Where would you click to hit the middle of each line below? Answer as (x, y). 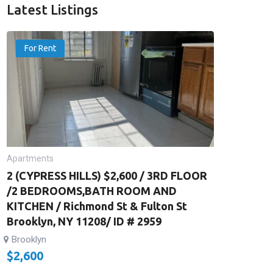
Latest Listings (52, 9)
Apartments (30, 158)
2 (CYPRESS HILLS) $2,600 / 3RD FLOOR (107, 175)
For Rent (40, 48)
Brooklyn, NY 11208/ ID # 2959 (84, 221)
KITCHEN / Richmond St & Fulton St (97, 206)
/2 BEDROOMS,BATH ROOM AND (91, 191)
